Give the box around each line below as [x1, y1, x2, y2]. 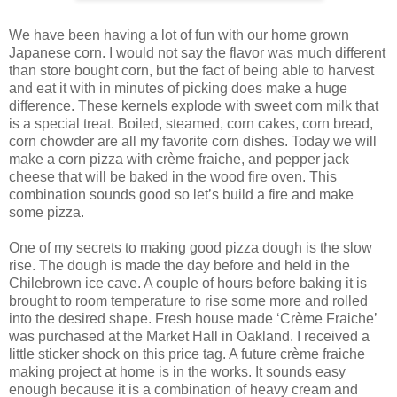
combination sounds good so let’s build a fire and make [9, 186, 354, 202]
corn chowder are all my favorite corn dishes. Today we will [9, 133, 377, 149]
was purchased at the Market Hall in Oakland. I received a [9, 328, 370, 344]
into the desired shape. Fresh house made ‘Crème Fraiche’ [9, 310, 377, 326]
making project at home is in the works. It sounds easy [9, 363, 346, 379]
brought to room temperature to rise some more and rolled [9, 292, 368, 308]
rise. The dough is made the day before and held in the [9, 257, 350, 273]
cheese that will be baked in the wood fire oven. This [9, 168, 337, 184]
